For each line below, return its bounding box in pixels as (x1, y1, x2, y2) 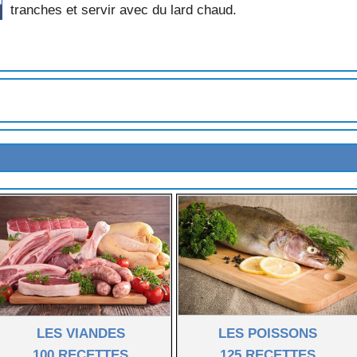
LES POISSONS (218, 325, 317, 341)
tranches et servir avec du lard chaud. (10, 2, 237, 18)
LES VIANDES (36, 325, 125, 341)
